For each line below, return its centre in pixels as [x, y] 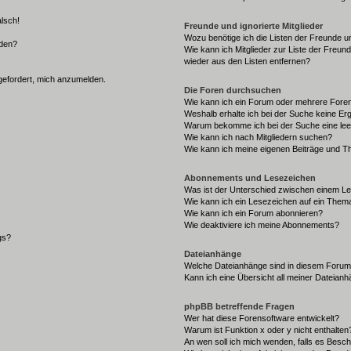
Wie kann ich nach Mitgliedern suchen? [259, 137]
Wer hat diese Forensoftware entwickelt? [262, 318]
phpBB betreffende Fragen [240, 306]
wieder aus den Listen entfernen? [248, 61]
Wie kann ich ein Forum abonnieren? [254, 213]
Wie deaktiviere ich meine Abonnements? [262, 224]
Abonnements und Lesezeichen [250, 177]
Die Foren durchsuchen [233, 90]
